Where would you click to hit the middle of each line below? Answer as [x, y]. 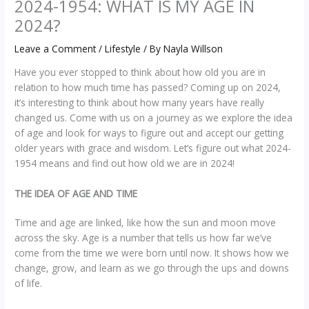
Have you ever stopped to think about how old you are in [140, 72]
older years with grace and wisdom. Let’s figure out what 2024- [153, 148]
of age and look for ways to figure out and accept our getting [149, 132]
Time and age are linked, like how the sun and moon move [146, 222]
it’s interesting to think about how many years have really [140, 102]
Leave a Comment [56, 49]
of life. [29, 283]
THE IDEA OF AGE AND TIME [76, 193]
